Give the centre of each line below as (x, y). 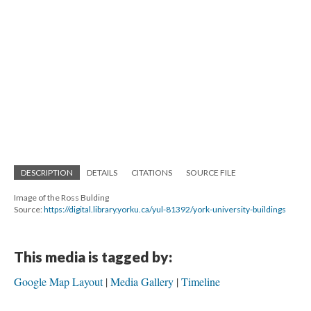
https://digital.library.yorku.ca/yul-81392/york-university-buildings (165, 209)
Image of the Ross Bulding (61, 197)
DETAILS (102, 173)
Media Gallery (142, 281)
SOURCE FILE (211, 173)
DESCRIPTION (47, 173)
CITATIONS (152, 173)
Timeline (201, 281)
